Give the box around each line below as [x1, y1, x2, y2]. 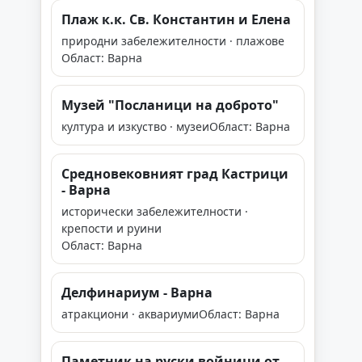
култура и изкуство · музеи [61, 119, 209, 134]
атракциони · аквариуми [61, 306, 199, 322]
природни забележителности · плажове [61, 33, 284, 48]
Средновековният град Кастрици [61, 165, 288, 183]
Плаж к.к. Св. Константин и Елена [61, 11, 291, 28]
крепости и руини [61, 221, 162, 236]
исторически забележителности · [61, 204, 248, 219]
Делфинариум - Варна [61, 284, 213, 301]
